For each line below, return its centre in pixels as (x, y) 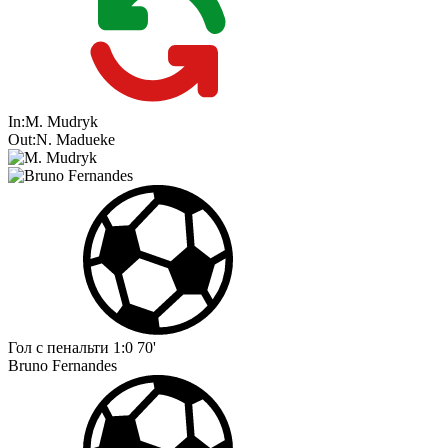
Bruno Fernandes (62, 366)
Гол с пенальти (58, 348)
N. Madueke (75, 140)
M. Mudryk (61, 122)
